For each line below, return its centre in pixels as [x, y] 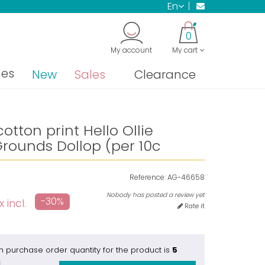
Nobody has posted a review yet [155, 195]
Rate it [193, 206]
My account [131, 50]
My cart [185, 50]
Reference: [147, 177]
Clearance [165, 74]
